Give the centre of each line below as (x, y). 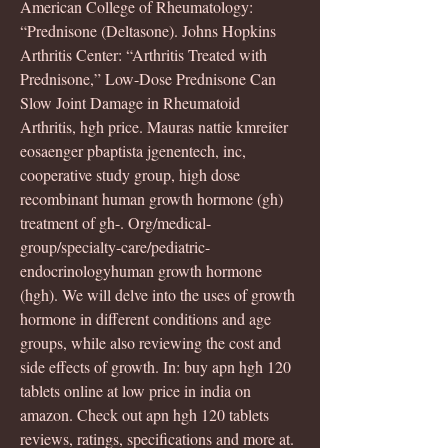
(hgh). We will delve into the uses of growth (159, 294)
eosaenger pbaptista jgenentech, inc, (135, 150)
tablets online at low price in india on (137, 390)
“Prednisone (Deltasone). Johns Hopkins (150, 30)
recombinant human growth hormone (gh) (153, 198)
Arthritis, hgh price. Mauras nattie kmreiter (156, 126)
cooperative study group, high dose (132, 174)
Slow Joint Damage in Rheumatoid (132, 102)
